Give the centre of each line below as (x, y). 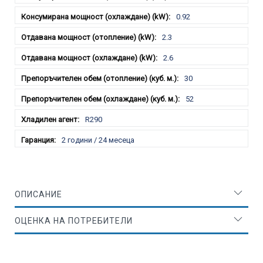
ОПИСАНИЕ (38, 194)
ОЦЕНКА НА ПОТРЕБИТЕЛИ (74, 220)
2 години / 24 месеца (98, 140)
